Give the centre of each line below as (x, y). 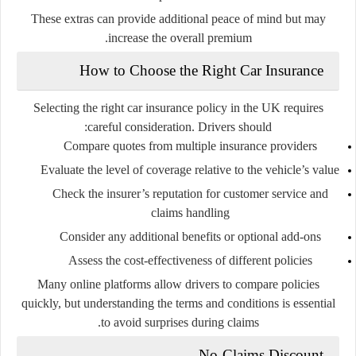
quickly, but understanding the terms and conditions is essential (178, 303)
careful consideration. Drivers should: (180, 126)
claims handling (190, 212)
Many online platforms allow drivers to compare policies (178, 284)
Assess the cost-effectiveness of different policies (190, 260)
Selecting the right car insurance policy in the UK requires (178, 107)
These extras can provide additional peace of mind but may (178, 18)
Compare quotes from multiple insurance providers (190, 145)
